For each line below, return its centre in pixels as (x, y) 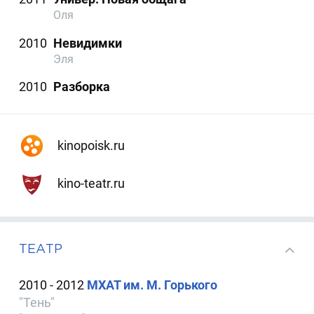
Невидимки (88, 43)
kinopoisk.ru (89, 145)
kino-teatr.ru (89, 184)
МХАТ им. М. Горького (152, 285)
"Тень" (37, 302)
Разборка (82, 86)
